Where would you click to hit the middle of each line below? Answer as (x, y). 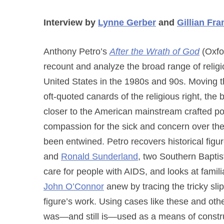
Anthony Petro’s (76, 51)
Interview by (71, 22)
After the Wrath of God (154, 51)
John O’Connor (74, 186)
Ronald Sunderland (99, 156)
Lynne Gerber (127, 22)
